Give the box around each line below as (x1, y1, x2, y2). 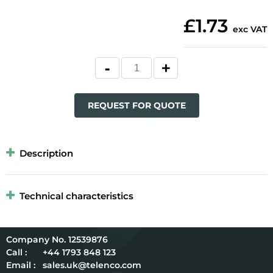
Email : (6, 260, 35, 271)
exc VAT (233, 24, 267, 35)
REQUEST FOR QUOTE (87, 100, 186, 112)
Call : (6, 247, 27, 258)
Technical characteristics (19, 190, 133, 202)
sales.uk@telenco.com (43, 260, 141, 271)
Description (19, 147, 73, 160)
